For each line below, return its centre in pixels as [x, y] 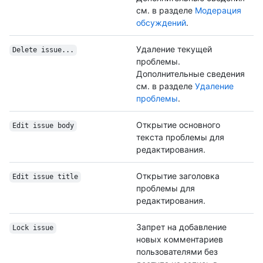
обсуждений [161, 23]
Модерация [218, 11]
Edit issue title [45, 177]
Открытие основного [178, 125]
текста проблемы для [180, 137]
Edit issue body [43, 126]
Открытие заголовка [178, 176]
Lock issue [33, 228]
